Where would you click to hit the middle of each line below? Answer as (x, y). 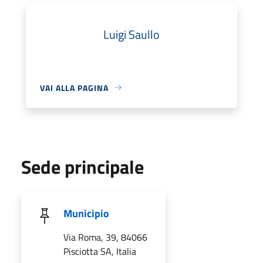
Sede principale (82, 166)
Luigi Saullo (131, 34)
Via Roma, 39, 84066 (105, 237)
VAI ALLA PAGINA (74, 87)
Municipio (86, 213)
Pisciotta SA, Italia (100, 251)
